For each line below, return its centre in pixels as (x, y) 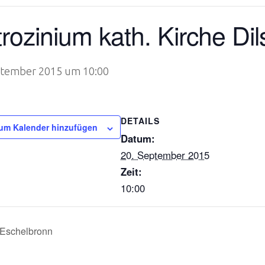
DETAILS (140, 121)
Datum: (138, 139)
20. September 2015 (165, 155)
